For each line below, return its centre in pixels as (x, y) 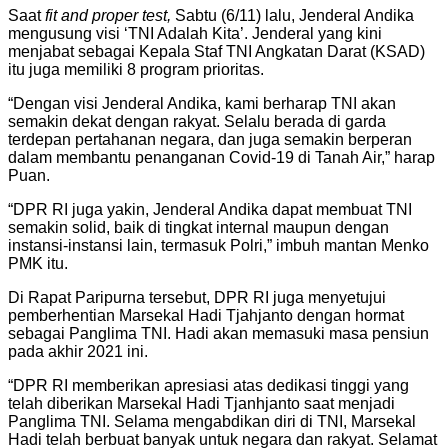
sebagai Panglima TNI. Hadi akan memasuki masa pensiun (218, 334)
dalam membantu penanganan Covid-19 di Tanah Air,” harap (221, 158)
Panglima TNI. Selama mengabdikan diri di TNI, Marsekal (212, 422)
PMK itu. (38, 264)
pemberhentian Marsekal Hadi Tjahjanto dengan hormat (206, 316)
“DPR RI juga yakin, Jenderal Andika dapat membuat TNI (210, 210)
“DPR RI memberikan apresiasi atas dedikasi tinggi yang (208, 386)
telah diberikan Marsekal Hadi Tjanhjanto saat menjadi (201, 404)
